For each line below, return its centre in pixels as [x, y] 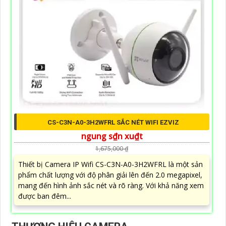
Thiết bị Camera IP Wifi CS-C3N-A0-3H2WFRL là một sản [110, 164]
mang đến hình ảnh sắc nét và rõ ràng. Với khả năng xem [111, 186]
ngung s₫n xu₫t [112, 136]
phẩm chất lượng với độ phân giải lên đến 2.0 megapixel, [110, 175]
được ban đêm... [45, 196]
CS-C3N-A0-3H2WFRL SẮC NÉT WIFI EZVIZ [113, 123]
